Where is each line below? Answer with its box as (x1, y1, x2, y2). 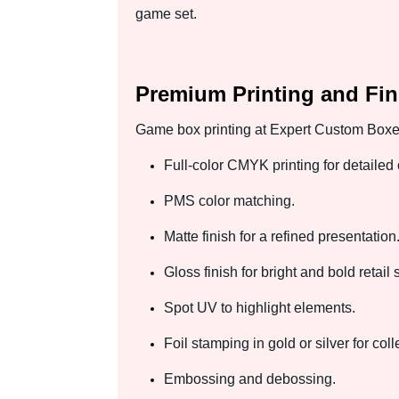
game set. (135, 5, 197, 21)
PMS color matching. (164, 192, 295, 208)
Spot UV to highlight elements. (164, 299, 355, 315)
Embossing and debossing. (164, 370, 336, 387)
